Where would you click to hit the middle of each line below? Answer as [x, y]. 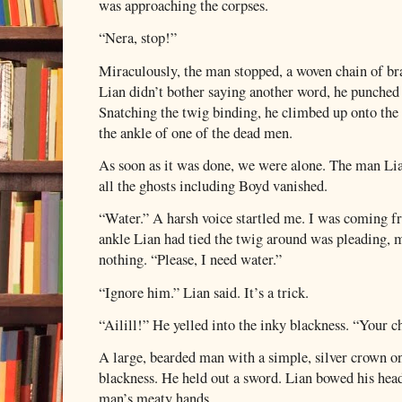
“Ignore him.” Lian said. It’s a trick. [204, 292]
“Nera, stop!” [138, 38]
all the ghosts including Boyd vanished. [213, 186]
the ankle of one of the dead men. [196, 132]
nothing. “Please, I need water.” [190, 260]
